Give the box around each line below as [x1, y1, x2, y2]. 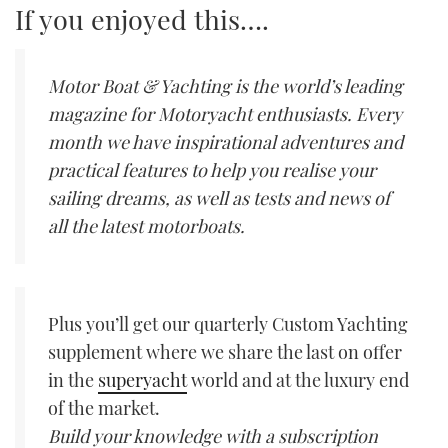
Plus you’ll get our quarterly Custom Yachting [48, 312, 409, 337]
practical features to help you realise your [48, 158, 377, 183]
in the [48, 368, 99, 393]
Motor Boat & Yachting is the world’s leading [48, 74, 404, 99]
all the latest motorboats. [48, 214, 246, 239]
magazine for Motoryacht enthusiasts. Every [48, 102, 403, 127]
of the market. [48, 396, 161, 421]
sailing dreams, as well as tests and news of [48, 186, 391, 211]
